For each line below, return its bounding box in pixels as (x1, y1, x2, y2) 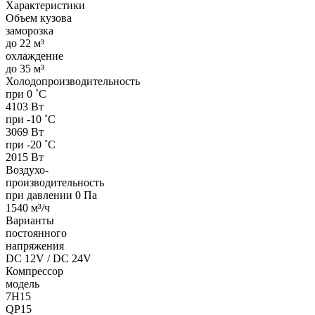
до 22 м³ (6, 37, 44, 49)
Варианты (6, 214, 54, 226)
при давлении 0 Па (6, 188, 97, 201)
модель (6, 277, 39, 290)
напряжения (6, 239, 64, 252)
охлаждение (6, 49, 63, 62)
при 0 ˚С (6, 87, 46, 100)
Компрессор (6, 264, 63, 277)
